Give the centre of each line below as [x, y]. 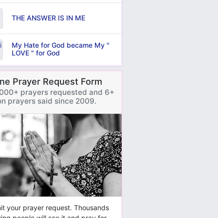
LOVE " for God [36, 53]
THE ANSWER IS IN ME [48, 18]
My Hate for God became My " [60, 45]
